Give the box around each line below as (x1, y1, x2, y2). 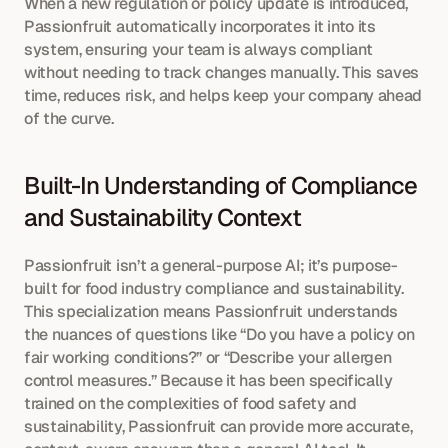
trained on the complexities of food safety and (24, 393, 357, 415)
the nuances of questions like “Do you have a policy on (24, 324, 415, 346)
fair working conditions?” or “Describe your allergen (24, 347, 392, 369)
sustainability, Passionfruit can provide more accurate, (24, 416, 413, 438)
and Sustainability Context (24, 202, 302, 234)
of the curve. (24, 108, 114, 130)
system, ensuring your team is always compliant (24, 39, 373, 61)
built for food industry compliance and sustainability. (24, 278, 404, 300)
